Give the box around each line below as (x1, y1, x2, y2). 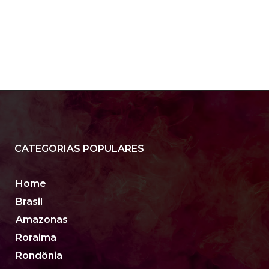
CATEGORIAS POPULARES (14, 143, 144, 154)
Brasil (16, 196, 43, 207)
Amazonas (16, 214, 68, 225)
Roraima (16, 232, 56, 243)
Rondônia (16, 250, 62, 261)
